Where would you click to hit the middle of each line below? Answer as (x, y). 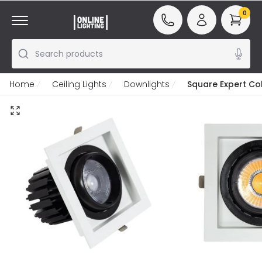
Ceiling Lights (79, 84)
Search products (69, 54)
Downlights (147, 84)
